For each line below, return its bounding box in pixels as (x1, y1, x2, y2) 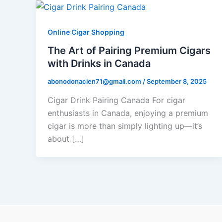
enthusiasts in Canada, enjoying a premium (48, 108, 208, 118)
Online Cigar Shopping (48, 27, 124, 36)
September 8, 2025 (147, 77, 207, 86)
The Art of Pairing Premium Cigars (48, 45, 211, 57)
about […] (48, 134, 84, 144)
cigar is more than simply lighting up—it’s (48, 121, 202, 131)
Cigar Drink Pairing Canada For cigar (48, 95, 185, 106)
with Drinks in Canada (48, 57, 151, 70)
